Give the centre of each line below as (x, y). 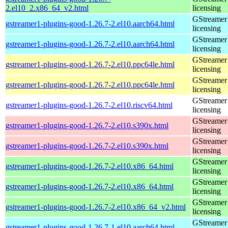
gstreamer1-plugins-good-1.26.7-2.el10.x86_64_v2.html (96, 207)
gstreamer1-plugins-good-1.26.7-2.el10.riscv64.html (89, 105)
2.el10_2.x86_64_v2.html (47, 8)
